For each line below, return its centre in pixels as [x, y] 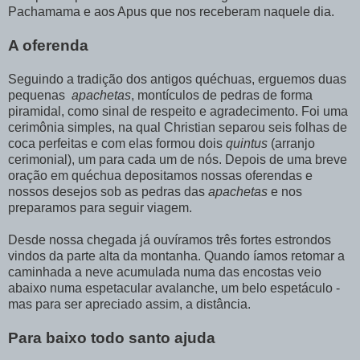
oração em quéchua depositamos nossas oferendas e [160, 175]
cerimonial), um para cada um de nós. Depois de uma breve [178, 159]
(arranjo [293, 143]
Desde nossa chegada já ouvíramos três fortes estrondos [170, 239]
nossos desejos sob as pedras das [108, 191]
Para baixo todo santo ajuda [112, 337]
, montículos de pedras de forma [222, 95]
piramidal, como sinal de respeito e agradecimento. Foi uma [178, 111]
